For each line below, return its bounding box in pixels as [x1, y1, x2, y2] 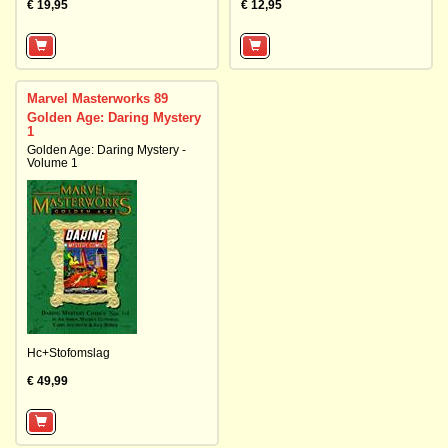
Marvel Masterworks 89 [27, 91, 168, 106]
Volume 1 [27, 156, 78, 170]
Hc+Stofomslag [27, 346, 110, 360]
